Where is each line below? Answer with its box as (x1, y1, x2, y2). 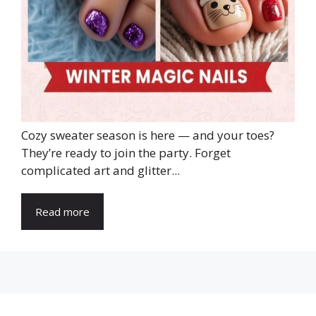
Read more (35, 205, 90, 219)
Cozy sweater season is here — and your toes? (21, 127, 274, 144)
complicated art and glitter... (21, 162, 180, 179)
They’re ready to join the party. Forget (21, 145, 231, 162)
